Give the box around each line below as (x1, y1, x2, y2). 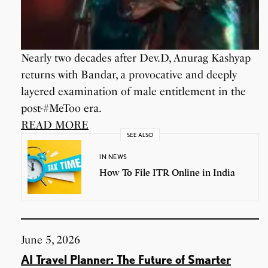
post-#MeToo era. (21, 101, 102, 115)
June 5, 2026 (21, 233, 80, 246)
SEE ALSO (127, 130, 153, 138)
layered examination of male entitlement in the (21, 84, 246, 98)
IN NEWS (99, 153, 127, 162)
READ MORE (21, 118, 89, 132)
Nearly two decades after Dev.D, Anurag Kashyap (21, 51, 251, 65)
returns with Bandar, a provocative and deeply (21, 68, 237, 81)
